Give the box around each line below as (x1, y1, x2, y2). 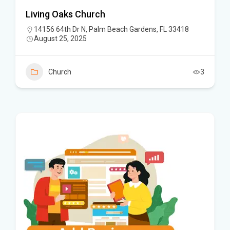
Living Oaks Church (26, 9, 105, 20)
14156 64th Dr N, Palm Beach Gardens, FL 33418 (34, 25, 189, 33)
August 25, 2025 (34, 34, 87, 43)
